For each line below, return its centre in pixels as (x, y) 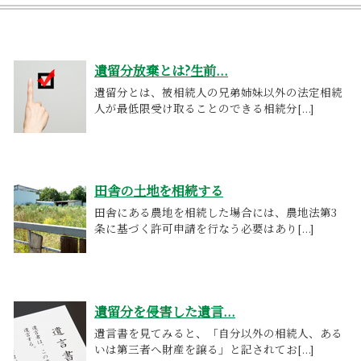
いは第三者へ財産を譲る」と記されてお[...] (204, 349)
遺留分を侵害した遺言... (165, 311)
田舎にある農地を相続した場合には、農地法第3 (216, 212)
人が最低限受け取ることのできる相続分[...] (204, 108)
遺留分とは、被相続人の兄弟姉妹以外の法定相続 (218, 91)
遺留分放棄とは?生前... (161, 70)
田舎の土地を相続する (159, 191)
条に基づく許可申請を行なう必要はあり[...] (204, 228)
